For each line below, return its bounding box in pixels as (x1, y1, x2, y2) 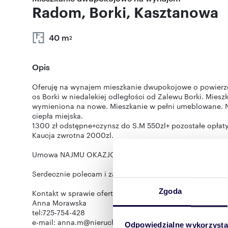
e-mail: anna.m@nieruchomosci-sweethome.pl (32, 217, 192, 227)
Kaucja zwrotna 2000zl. (32, 130, 113, 140)
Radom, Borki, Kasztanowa (32, 2, 218, 21)
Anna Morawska (32, 197, 87, 208)
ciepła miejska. (32, 110, 83, 121)
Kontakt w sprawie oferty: (32, 188, 119, 198)
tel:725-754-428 (32, 207, 85, 217)
